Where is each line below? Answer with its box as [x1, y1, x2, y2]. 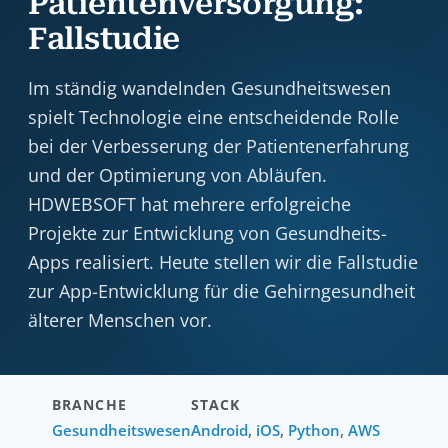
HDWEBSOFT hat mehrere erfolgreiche [28, 192, 351, 216]
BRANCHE [52, 395, 127, 414]
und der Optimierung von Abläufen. [28, 163, 327, 187]
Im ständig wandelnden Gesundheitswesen [28, 76, 391, 100]
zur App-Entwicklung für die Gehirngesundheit [28, 279, 415, 303]
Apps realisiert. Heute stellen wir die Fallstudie [28, 250, 418, 274]
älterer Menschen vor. [28, 308, 212, 332]
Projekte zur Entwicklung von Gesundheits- [28, 221, 387, 245]
